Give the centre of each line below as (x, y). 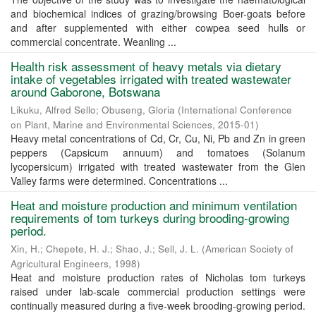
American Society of (249, 249)
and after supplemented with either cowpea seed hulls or (158, 28)
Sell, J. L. (178, 249)
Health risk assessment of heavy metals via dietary (146, 66)
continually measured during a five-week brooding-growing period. (158, 305)
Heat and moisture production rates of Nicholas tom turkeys (158, 277)
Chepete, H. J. (78, 249)
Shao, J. (134, 249)
